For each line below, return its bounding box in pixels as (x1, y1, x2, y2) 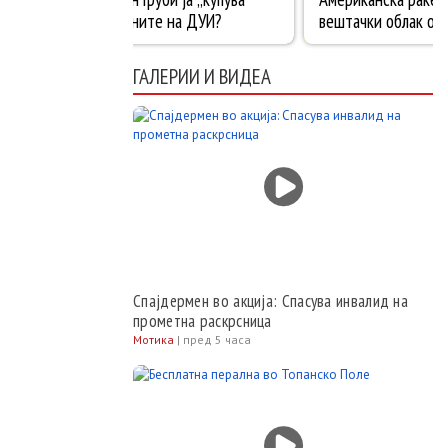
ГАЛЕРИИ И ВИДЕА (133, 63, 271, 90)
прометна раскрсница (133, 310, 272, 332)
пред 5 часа (183, 332, 251, 347)
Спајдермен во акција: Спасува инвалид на (133, 290, 408, 312)
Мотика (133, 332, 174, 347)
